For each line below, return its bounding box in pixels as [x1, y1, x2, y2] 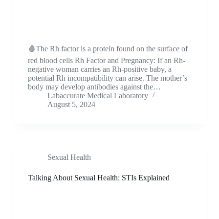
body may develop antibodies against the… [27, 82, 161, 91]
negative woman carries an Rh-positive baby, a [27, 65, 172, 73]
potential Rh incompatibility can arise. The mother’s [27, 73, 187, 82]
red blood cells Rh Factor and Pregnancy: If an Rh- [27, 56, 185, 65]
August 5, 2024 [47, 100, 95, 109]
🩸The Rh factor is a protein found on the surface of [27, 44, 188, 53]
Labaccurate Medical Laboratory [47, 91, 148, 100]
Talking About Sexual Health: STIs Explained [27, 173, 170, 182]
